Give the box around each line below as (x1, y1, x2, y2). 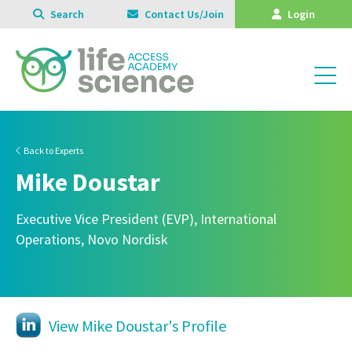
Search (48, 7, 85, 21)
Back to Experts (22, 145, 83, 156)
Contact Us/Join (142, 7, 225, 21)
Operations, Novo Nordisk (16, 230, 168, 248)
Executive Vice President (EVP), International (16, 210, 277, 228)
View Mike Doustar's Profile (49, 316, 226, 335)
